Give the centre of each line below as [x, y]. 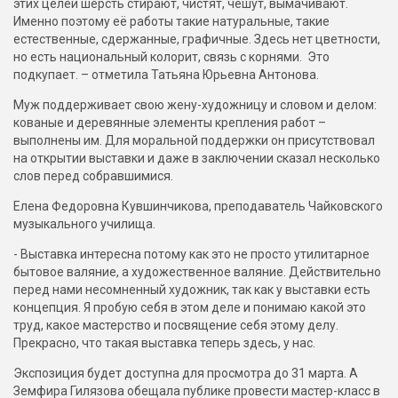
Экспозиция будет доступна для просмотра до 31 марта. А [186, 374]
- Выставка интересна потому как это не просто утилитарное [191, 255]
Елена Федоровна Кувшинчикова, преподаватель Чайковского [198, 207]
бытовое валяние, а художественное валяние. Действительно [197, 272]
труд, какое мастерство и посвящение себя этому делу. [176, 326]
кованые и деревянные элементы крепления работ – [170, 123]
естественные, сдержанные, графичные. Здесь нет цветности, [197, 40]
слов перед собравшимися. [95, 176]
